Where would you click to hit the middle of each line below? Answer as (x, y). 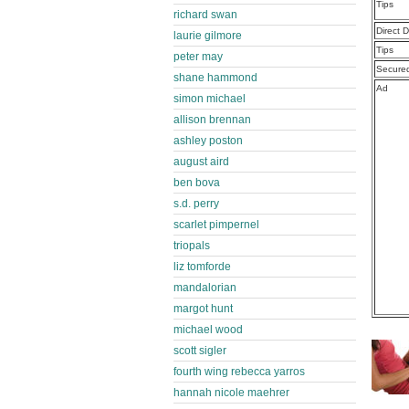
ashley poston (208, 141)
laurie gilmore (208, 36)
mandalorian (205, 288)
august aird (201, 162)
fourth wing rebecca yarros (239, 372)
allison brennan (212, 120)
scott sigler (200, 351)
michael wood (208, 330)
